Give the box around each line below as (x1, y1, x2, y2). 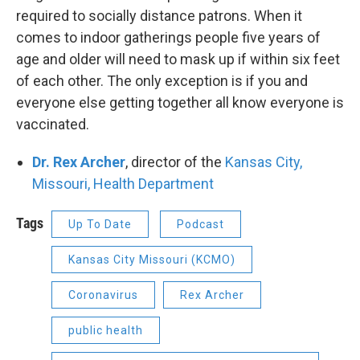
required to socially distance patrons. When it (16, 7, 302, 24)
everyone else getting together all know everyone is (16, 94, 344, 111)
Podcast (177, 218, 224, 231)
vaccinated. (16, 116, 89, 133)
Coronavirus (68, 288, 138, 301)
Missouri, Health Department (32, 175, 214, 192)
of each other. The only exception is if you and (16, 72, 308, 89)
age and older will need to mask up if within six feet (16, 51, 340, 67)
